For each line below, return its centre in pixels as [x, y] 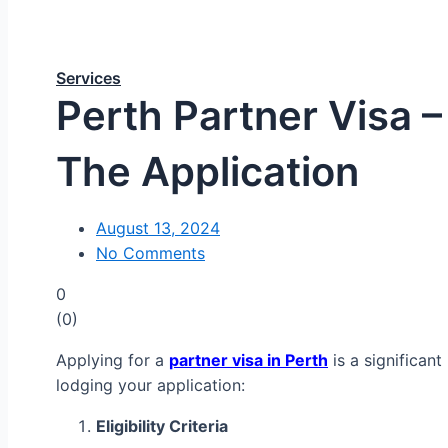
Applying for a [112, 359]
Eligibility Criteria [162, 425]
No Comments [150, 252]
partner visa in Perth [248, 359]
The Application [207, 171]
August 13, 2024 [158, 227]
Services [88, 77]
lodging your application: [150, 384]
